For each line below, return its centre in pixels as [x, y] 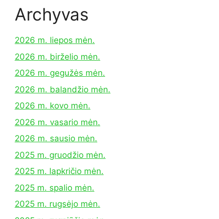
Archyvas [52, 14]
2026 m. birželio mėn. [57, 56]
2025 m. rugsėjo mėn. [57, 204]
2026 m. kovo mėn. [53, 106]
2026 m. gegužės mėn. [60, 73]
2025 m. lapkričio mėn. [59, 171]
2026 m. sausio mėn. [56, 138]
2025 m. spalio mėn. [55, 187]
